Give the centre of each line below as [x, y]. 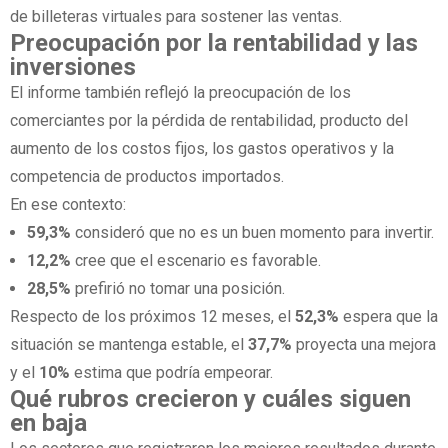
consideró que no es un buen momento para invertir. [253, 233]
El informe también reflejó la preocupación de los [180, 93]
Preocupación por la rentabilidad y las [214, 43]
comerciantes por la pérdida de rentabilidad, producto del [209, 121]
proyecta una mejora [364, 345]
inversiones [73, 67]
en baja [48, 423]
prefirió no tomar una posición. [178, 289]
